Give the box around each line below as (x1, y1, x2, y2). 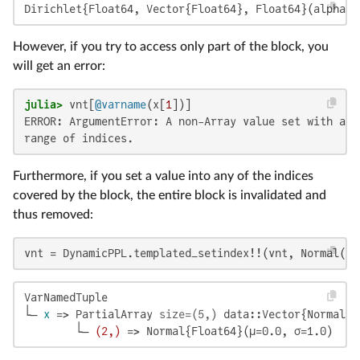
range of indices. (24, 131, 133, 145)
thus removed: (13, 207, 93, 221)
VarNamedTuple (24, 290, 108, 304)
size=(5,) (159, 307, 217, 321)
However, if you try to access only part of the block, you (13, 39, 329, 53)
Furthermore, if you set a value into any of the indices (13, 169, 313, 182)
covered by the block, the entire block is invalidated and (13, 188, 326, 202)
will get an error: (13, 59, 105, 72)
